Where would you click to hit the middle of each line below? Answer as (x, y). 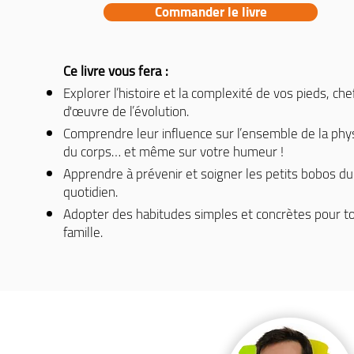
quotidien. (91, 192)
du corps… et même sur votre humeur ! (174, 152)
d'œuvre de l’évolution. (126, 111)
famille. (83, 232)
